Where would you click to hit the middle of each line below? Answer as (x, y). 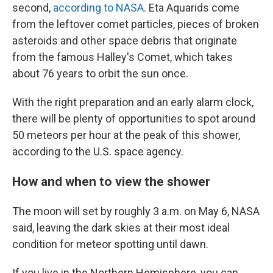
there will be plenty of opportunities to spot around (134, 119)
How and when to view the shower (111, 181)
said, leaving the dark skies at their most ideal (121, 228)
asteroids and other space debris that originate (125, 41)
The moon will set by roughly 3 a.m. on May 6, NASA (136, 211)
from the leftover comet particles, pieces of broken (136, 24)
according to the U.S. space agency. (98, 151)
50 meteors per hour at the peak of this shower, (126, 135)
